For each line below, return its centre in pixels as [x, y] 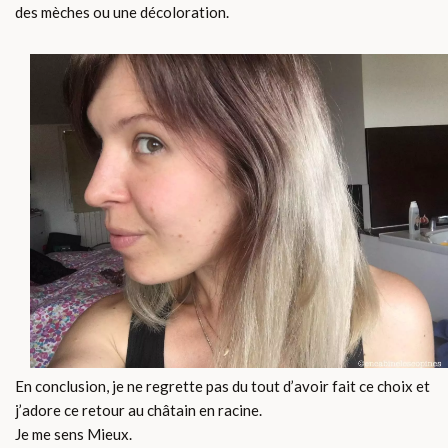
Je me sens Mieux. [73, 433]
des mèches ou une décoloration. [122, 12]
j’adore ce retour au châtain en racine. [138, 409]
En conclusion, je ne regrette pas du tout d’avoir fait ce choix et [222, 385]
